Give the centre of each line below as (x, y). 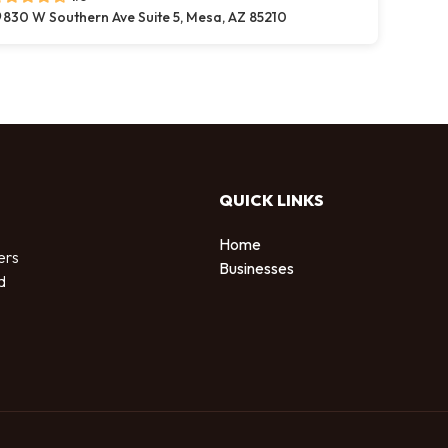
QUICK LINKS (271, 200)
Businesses (256, 268)
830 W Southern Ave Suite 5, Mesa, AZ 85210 (145, 17)
